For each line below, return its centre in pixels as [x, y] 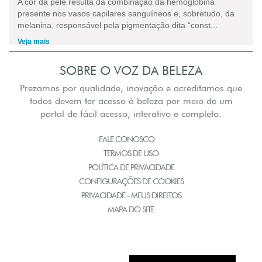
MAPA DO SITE [131, 209]
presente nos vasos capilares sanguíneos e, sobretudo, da [126, 13]
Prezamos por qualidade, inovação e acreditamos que [131, 88]
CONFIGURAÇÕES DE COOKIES [131, 181]
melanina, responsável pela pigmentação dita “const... [118, 25]
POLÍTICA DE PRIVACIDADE [131, 167]
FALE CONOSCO [127, 139]
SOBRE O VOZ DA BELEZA [131, 70]
